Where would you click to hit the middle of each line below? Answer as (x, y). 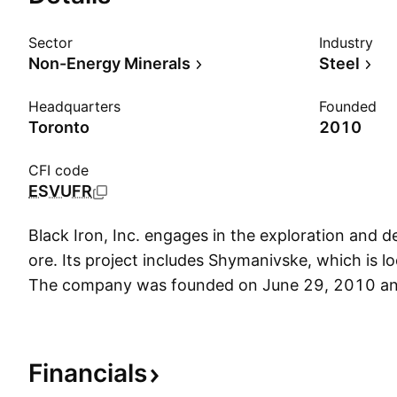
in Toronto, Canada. (103, 310)
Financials (88, 373)
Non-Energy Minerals (109, 63)
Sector (51, 43)
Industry (346, 43)
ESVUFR (60, 191)
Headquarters (74, 106)
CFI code (58, 170)
